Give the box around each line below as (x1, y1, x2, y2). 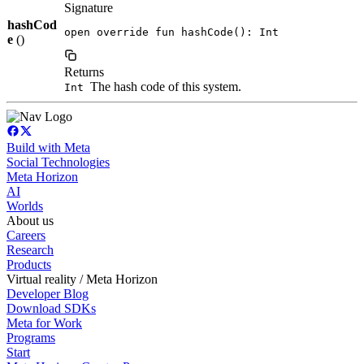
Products (6, 258, 51, 272)
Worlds (6, 199, 43, 214)
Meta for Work (6, 316, 82, 331)
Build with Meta (6, 141, 90, 155)
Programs (6, 331, 55, 345)
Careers (6, 228, 45, 243)
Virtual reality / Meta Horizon (6, 272, 158, 287)
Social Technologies (6, 155, 110, 170)
